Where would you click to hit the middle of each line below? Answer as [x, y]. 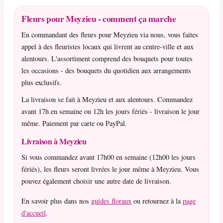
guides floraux [111, 201]
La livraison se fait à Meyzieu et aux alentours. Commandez [107, 100]
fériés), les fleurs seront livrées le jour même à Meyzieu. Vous [110, 169]
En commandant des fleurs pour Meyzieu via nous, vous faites [110, 35]
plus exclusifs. [42, 83]
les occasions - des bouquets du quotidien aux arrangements [106, 71]
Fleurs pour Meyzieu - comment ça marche [99, 19]
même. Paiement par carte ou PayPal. [74, 123]
